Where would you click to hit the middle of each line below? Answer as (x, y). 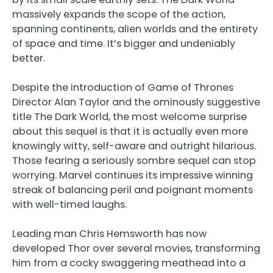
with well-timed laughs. (69, 204)
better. (29, 58)
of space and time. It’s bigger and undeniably (124, 43)
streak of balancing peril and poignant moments (133, 190)
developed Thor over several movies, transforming (136, 249)
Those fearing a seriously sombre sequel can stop (134, 160)
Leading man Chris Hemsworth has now (109, 234)
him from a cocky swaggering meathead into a (129, 263)
